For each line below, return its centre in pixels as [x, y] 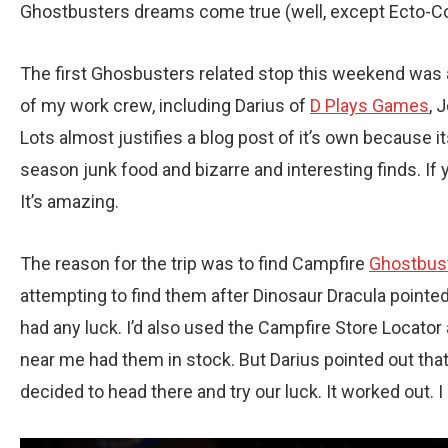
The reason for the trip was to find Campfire [194, 263]
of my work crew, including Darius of [165, 105]
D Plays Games [369, 105]
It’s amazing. [69, 201]
